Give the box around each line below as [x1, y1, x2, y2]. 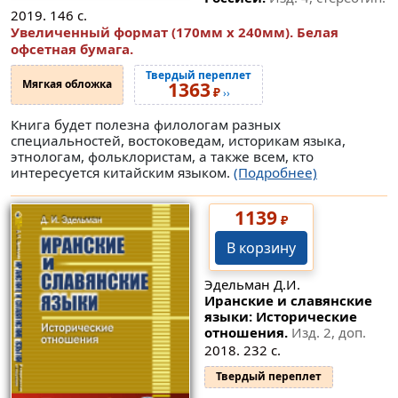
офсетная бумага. [11, 39, 133, 58]
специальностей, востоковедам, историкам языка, [11, 131, 346, 149]
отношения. [203, 323, 291, 342]
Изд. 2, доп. [291, 323, 366, 342]
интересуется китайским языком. [11, 163, 234, 181]
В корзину [226, 237, 296, 258]
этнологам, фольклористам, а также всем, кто [11, 147, 314, 165]
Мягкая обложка [22, 76, 112, 92]
